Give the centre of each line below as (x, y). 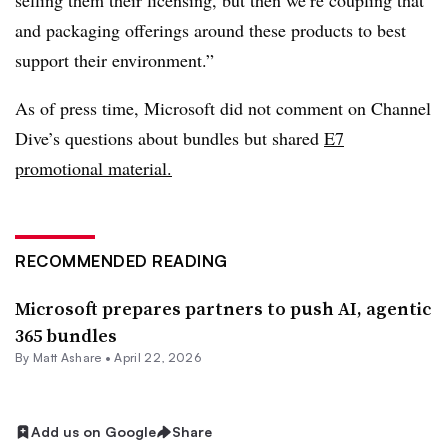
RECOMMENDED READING (121, 261)
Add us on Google (93, 431)
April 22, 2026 (157, 357)
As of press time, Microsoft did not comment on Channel (223, 108)
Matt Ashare (67, 357)
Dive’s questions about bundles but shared (169, 138)
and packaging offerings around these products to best (210, 30)
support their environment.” (114, 60)
